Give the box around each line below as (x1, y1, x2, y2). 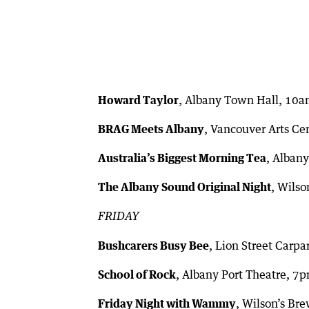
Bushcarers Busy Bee (98, 238, 209, 252)
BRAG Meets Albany (98, 121, 204, 136)
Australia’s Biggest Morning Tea (98, 150, 266, 165)
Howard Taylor (98, 92, 179, 107)
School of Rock (98, 267, 176, 281)
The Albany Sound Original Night (98, 179, 271, 194)
